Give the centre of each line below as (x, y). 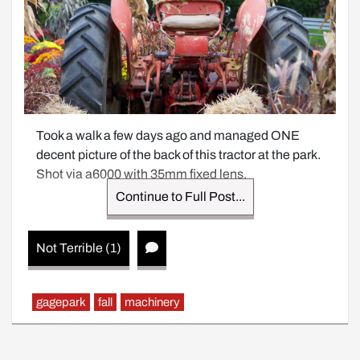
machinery (152, 302)
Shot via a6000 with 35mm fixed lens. (141, 174)
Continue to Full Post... (180, 196)
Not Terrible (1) (79, 248)
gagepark (61, 302)
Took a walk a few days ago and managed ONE (168, 135)
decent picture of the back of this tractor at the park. (178, 155)
